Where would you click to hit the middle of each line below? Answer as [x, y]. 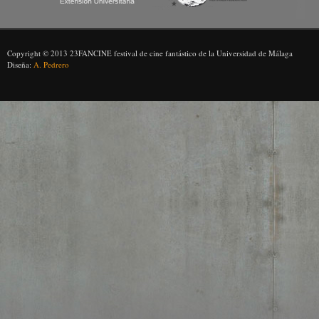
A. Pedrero [51, 64]
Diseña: [20, 64]
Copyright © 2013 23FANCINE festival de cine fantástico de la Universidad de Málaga [150, 53]
